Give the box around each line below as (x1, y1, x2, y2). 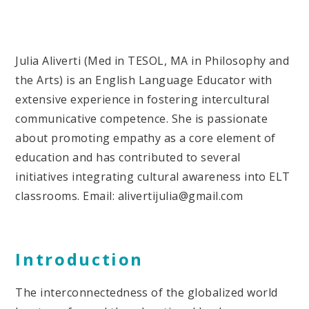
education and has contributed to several (15, 150, 241, 166)
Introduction (15, 247, 144, 270)
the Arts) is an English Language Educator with (15, 72, 272, 88)
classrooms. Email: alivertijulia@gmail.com (15, 188, 243, 204)
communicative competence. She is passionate (15, 111, 268, 127)
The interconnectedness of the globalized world (15, 284, 278, 300)
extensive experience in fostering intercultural (15, 92, 270, 108)
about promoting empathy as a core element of (15, 130, 276, 146)
